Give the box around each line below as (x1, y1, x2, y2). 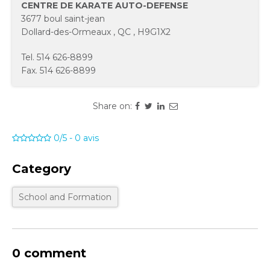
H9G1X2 (137, 27, 171, 37)
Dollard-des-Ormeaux (21, 27, 111, 37)
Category (12, 162, 71, 176)
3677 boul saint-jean (21, 13, 105, 24)
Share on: (92, 101, 132, 111)
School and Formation (19, 192, 111, 202)
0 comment (12, 246, 86, 260)
